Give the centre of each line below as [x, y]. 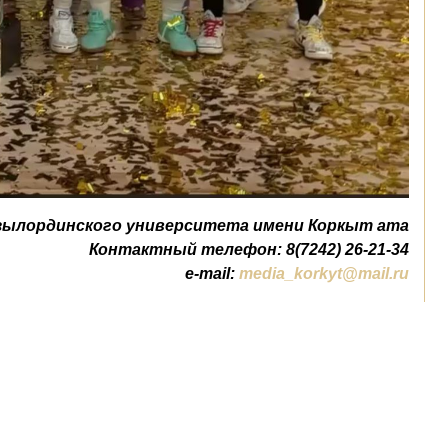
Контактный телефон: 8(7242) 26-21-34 [249, 250]
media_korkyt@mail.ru [324, 274]
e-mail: [212, 274]
